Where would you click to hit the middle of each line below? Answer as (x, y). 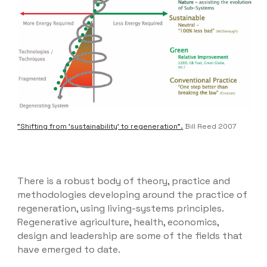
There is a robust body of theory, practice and (124, 181)
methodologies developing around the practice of (133, 195)
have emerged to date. (69, 249)
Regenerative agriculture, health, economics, (118, 222)
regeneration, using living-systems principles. (121, 208)
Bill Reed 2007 (210, 126)
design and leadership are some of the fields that (130, 236)
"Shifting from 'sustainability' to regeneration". (100, 126)
